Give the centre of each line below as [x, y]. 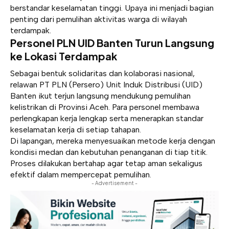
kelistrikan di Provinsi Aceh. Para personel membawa [105, 107]
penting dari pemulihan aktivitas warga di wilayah [99, 19]
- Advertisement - [114, 183]
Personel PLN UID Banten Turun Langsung [112, 43]
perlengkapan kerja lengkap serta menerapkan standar [107, 118]
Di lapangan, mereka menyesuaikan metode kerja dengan [113, 141]
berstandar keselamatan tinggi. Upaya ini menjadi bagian [112, 8]
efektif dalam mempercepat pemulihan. [81, 174]
